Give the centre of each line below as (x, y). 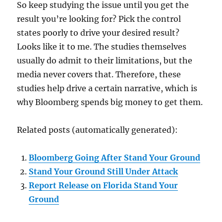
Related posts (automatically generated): (98, 130)
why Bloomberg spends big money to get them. (110, 102)
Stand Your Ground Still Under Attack (104, 171)
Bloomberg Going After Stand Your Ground (115, 157)
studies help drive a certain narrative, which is (107, 88)
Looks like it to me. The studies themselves (102, 46)
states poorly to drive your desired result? (98, 32)
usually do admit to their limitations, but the (105, 60)
